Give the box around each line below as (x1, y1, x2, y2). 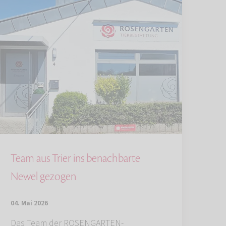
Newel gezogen (11, 169, 76, 184)
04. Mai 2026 (11, 198, 48, 209)
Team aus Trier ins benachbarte (11, 151, 140, 166)
